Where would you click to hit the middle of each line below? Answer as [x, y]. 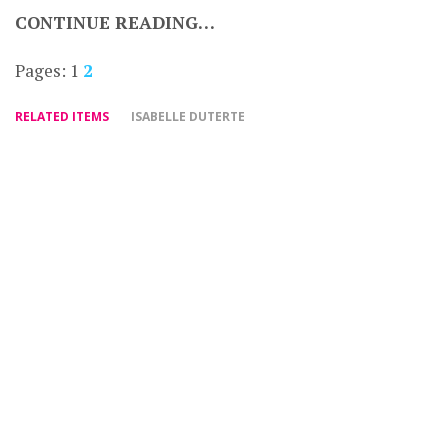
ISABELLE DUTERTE [188, 116]
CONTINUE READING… [115, 22]
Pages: [42, 70]
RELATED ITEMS [62, 116]
